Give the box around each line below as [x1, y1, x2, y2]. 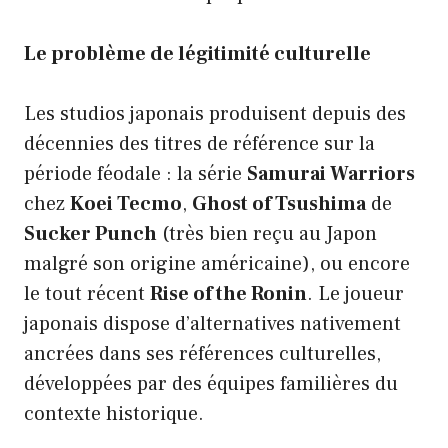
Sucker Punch [24, 220, 157, 247]
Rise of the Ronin [150, 280, 307, 307]
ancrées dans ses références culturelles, [24, 340, 381, 367]
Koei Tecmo [70, 190, 182, 217]
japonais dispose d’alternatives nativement [24, 310, 401, 337]
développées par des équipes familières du [24, 370, 398, 397]
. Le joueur [307, 280, 404, 307]
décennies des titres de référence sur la [24, 130, 375, 157]
